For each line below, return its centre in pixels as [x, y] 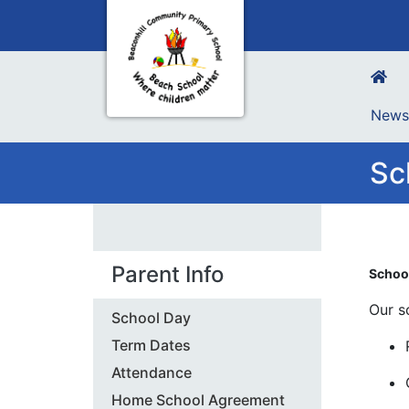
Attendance [152, 372]
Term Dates [151, 345]
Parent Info [168, 274]
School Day [151, 318]
